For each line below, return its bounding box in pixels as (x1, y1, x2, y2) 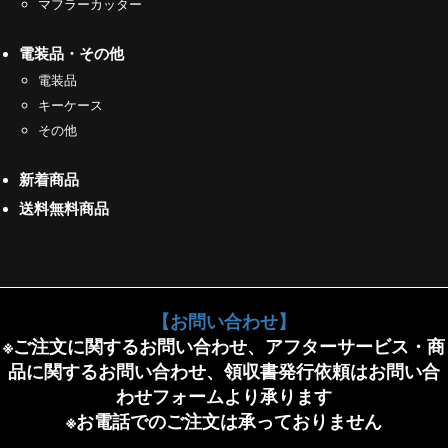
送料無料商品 (18, 197, 109, 220)
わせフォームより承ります (116, 383, 332, 409)
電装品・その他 (18, 42, 124, 65)
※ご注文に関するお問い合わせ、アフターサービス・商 (3, 333, 445, 359)
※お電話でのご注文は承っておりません (66, 408, 382, 434)
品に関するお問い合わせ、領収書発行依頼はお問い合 (8, 358, 440, 384)
